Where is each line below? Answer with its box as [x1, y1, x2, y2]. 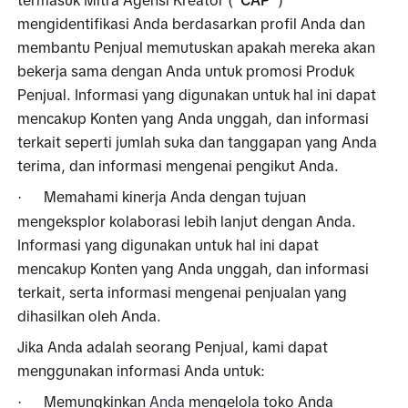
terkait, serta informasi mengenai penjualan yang [17, 283, 348, 301]
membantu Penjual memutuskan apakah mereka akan [17, 38, 376, 56]
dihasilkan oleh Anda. [17, 307, 166, 324]
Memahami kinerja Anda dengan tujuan [44, 188, 307, 205]
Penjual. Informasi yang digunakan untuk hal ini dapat [17, 86, 377, 103]
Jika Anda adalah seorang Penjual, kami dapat [17, 338, 329, 355]
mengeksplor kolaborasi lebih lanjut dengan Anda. [17, 212, 357, 229]
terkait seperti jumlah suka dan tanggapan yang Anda [17, 133, 378, 150]
